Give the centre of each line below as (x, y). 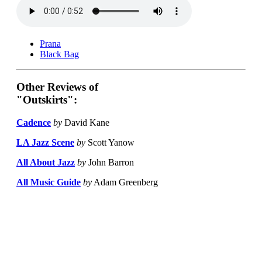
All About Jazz (46, 163)
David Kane (86, 123)
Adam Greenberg (125, 182)
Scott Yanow (110, 143)
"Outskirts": (47, 100)
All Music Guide (49, 182)
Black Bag (59, 54)
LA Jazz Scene (45, 143)
